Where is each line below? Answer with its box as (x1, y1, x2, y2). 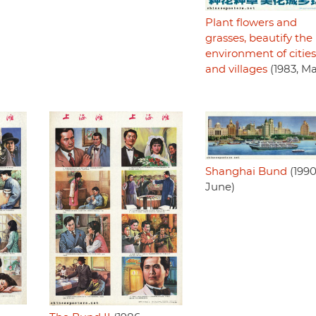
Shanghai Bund (205, 166, 287, 177)
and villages (205, 63, 267, 75)
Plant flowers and (205, 17, 297, 28)
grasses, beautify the (205, 32, 312, 44)
